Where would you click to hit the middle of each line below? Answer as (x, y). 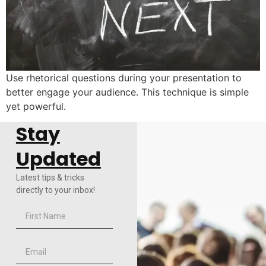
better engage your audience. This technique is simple (127, 92)
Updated (58, 159)
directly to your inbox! (55, 190)
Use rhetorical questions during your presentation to (124, 77)
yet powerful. (36, 106)
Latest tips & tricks (50, 178)
